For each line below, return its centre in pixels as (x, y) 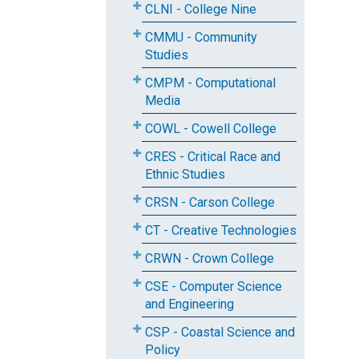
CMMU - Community (201, 37)
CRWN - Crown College (210, 258)
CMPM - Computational (210, 83)
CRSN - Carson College (210, 202)
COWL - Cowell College (211, 129)
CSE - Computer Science (214, 286)
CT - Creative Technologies (221, 230)
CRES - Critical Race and (213, 157)
